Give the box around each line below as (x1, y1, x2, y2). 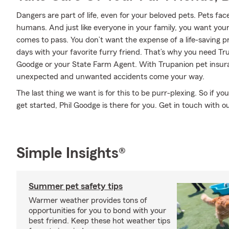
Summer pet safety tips (29, 181, 123, 191)
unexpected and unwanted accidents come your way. (16, 73, 204, 81)
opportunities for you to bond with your (29, 207, 166, 215)
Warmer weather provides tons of (29, 196, 147, 204)
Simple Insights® (16, 146, 126, 161)
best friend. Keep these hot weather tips (29, 217, 170, 225)
